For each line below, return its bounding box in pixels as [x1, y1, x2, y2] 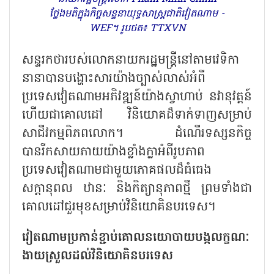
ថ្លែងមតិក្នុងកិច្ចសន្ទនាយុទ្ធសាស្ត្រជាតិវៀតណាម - [50, 6, 224, 21]
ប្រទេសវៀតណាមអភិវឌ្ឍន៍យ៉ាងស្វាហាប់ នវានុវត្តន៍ [22, 87, 252, 106]
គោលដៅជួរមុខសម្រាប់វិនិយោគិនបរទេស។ [22, 198, 215, 217]
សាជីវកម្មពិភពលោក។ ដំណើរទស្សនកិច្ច [22, 124, 252, 143]
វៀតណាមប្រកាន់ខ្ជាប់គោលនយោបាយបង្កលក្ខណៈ [22, 228, 250, 247]
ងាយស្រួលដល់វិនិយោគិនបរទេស [22, 246, 173, 265]
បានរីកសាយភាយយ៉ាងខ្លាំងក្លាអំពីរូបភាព [22, 143, 205, 161]
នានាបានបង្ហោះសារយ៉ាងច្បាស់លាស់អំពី [22, 69, 206, 88]
